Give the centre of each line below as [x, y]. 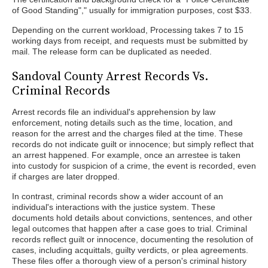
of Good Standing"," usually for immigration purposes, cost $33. [132, 10]
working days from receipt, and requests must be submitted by [130, 41]
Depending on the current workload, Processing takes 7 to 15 [128, 30]
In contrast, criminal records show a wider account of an [118, 196]
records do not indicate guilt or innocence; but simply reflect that [133, 144]
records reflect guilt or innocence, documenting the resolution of [133, 239]
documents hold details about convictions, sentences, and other [132, 218]
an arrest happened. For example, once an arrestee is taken [126, 155]
